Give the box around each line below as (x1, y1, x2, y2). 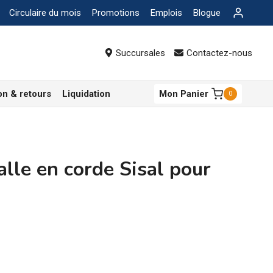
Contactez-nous (186, 48, 252, 58)
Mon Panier (158, 88, 208, 99)
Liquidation (62, 88, 110, 99)
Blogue (193, 7, 221, 18)
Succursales (116, 48, 165, 58)
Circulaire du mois (9, 7, 81, 18)
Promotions (91, 7, 140, 18)
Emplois (150, 7, 182, 18)
